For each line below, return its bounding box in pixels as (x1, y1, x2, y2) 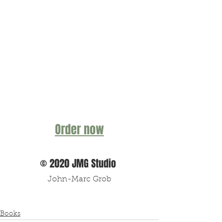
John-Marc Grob (48, 175, 111, 183)
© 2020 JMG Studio (40, 156, 118, 171)
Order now (55, 120, 104, 138)
